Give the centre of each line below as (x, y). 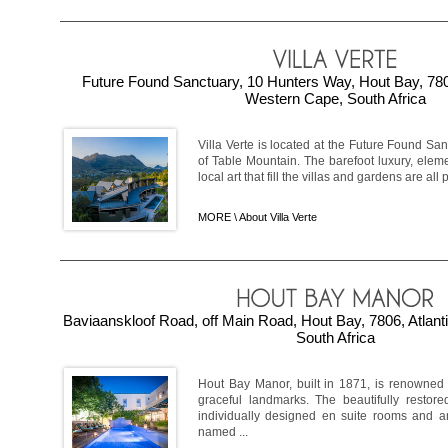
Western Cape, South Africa (335, 99)
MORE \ (218, 217)
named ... (223, 432)
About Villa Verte (278, 217)
